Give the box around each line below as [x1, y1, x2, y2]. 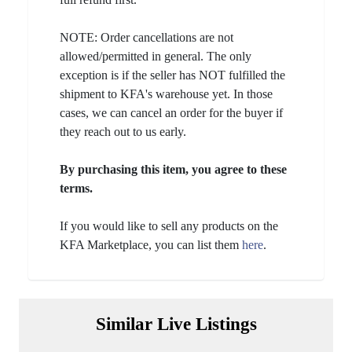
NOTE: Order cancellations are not [60, 30, 233, 44]
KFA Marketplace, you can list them [60, 237, 242, 251]
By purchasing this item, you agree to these [60, 162, 287, 176]
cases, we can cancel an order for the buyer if [60, 105, 283, 119]
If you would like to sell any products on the [60, 218, 278, 233]
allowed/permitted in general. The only [60, 49, 251, 63]
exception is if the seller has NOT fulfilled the [60, 68, 285, 82]
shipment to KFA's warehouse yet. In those [60, 86, 273, 101]
